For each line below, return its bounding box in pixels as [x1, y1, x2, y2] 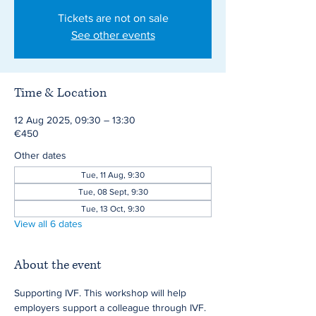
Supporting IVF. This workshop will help [14, 287, 189, 298]
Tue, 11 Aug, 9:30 [81, 170, 145, 180]
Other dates [14, 150, 66, 161]
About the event [14, 257, 102, 274]
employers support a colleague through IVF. [14, 302, 206, 313]
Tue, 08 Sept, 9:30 [78, 187, 148, 197]
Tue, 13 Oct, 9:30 [81, 204, 145, 214]
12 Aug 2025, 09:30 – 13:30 [14, 114, 135, 126]
